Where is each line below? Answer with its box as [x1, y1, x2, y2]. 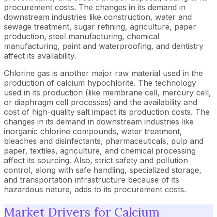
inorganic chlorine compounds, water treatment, [4, 126, 182, 136]
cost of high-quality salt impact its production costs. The [4, 107, 210, 117]
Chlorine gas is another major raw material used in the [4, 68, 203, 78]
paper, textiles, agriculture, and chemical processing [4, 146, 196, 155]
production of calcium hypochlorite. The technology [4, 78, 196, 88]
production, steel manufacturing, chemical [4, 31, 159, 41]
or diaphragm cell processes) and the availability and [4, 97, 197, 107]
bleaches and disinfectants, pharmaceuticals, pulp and [4, 136, 203, 146]
